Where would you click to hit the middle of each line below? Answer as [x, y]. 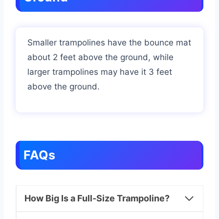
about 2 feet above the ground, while [100, 57]
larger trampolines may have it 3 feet [100, 72]
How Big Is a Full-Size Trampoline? [97, 198]
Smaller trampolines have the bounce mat [109, 43]
